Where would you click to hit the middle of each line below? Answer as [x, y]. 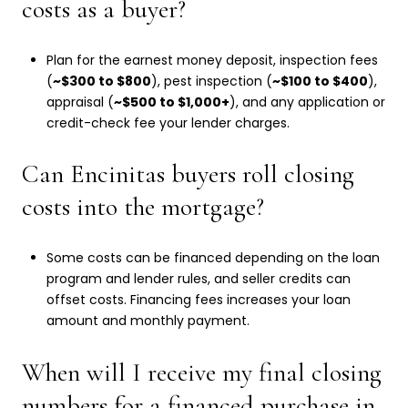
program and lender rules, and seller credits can [198, 278]
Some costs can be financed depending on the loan [213, 257]
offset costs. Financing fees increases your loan [198, 299]
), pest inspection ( [211, 81]
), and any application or [307, 102]
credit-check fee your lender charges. [168, 122]
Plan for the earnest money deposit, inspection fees [212, 60]
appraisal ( [80, 102]
